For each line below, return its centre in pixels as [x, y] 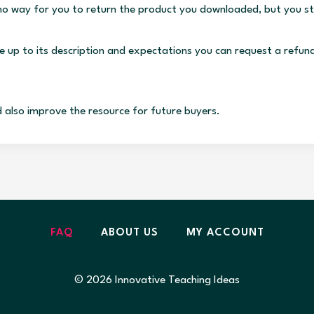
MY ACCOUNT [225, 233]
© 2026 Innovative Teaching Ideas [157, 280]
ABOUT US [129, 233]
